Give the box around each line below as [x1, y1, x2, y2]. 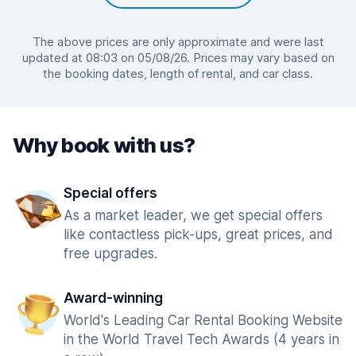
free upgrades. [64, 246, 157, 261]
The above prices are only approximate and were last [32, 34, 324, 49]
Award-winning [64, 290, 163, 306]
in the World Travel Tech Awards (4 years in [64, 331, 339, 347]
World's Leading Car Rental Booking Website [64, 312, 342, 328]
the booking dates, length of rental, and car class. [43, 66, 313, 81]
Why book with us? [13, 133, 195, 157]
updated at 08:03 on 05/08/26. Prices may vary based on [21, 50, 335, 65]
